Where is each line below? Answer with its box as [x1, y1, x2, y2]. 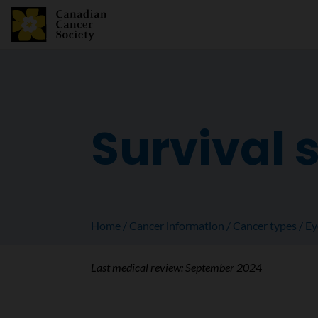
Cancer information [129, 219, 224, 232]
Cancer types [233, 219, 297, 232]
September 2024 [185, 261, 262, 274]
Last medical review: [90, 261, 185, 274]
